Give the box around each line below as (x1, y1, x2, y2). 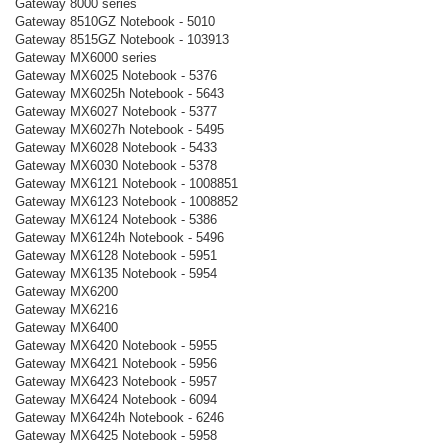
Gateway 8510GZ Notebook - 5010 (15, 13, 215, 29)
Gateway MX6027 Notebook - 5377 (15, 103, 217, 119)
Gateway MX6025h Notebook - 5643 (15, 85, 224, 101)
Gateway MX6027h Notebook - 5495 (15, 121, 224, 137)
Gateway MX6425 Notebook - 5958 (15, 427, 217, 443)
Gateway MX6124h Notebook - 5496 (15, 229, 224, 245)
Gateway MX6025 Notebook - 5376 (15, 67, 217, 83)
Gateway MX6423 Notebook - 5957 (15, 373, 217, 389)
